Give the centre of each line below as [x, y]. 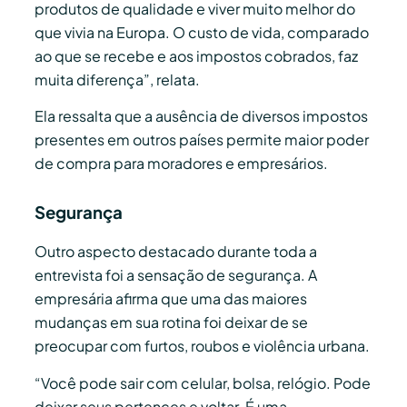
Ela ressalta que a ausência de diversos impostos [201, 116]
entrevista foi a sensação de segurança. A [176, 275]
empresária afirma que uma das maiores [171, 299]
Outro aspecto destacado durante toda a [176, 252]
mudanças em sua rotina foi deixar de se [171, 323]
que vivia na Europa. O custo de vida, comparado [202, 32]
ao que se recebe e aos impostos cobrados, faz [196, 55]
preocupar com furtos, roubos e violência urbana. [202, 346]
